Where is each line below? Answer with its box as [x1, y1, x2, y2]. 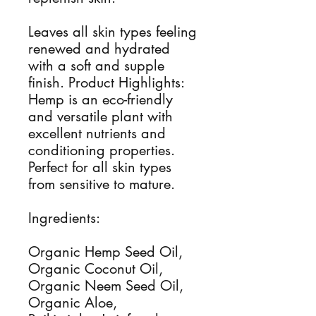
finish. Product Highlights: [28, 73, 184, 92]
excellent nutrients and [28, 124, 166, 142]
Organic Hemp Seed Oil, [28, 243, 183, 261]
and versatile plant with [28, 107, 173, 126]
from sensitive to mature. [28, 175, 175, 193]
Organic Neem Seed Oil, [28, 276, 183, 295]
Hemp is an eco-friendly [28, 90, 173, 109]
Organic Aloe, [28, 293, 117, 312]
